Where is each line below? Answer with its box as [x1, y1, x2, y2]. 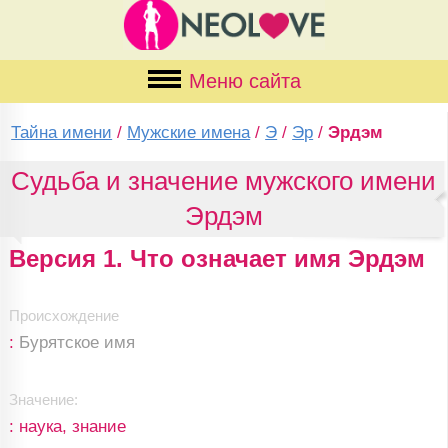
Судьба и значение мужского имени [11, 167, 436, 195]
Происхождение [8, 307, 119, 324]
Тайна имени [11, 123, 113, 142]
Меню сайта [188, 70, 301, 92]
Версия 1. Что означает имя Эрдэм [8, 245, 425, 272]
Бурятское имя [18, 333, 135, 352]
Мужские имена [127, 123, 251, 142]
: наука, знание [8, 417, 126, 436]
